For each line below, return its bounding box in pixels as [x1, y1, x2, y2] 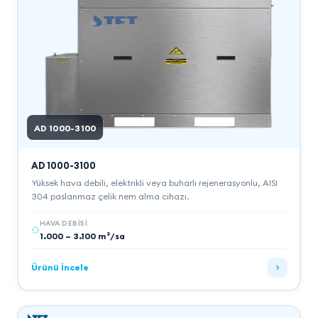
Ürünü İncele [31, 262, 89, 273]
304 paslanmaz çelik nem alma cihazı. [31, 190, 189, 202]
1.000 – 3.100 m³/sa [39, 230, 125, 241]
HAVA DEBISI [39, 218, 87, 228]
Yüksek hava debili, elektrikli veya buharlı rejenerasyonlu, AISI [31, 177, 278, 188]
